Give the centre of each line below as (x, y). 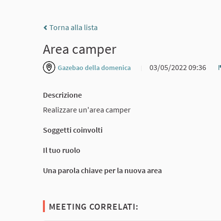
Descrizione (62, 95)
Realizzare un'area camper (87, 109)
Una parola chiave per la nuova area (102, 170)
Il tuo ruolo (62, 150)
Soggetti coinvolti (73, 129)
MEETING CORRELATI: (94, 206)
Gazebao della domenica (94, 68)
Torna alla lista (73, 27)
